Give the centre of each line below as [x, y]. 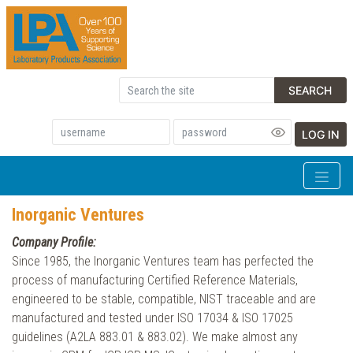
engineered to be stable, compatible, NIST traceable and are [164, 299]
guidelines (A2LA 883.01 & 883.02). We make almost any [155, 337]
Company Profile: [54, 242]
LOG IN [321, 134]
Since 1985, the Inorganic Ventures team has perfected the [163, 261]
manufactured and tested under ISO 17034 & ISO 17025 [152, 318]
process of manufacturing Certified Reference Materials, [155, 280]
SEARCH [310, 90]
